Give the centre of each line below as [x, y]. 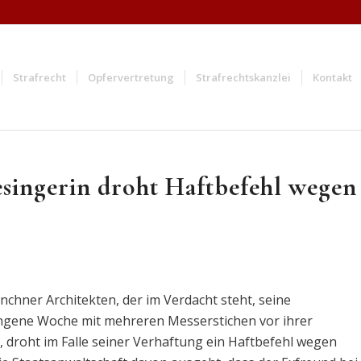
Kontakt [333, 77]
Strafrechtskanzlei [244, 77]
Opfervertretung [131, 77]
